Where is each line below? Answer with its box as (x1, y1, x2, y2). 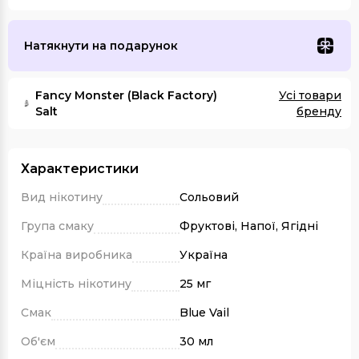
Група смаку (21, 219, 94, 234)
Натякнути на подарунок (24, 38, 178, 54)
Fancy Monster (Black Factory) (35, 88, 217, 103)
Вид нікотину (21, 190, 103, 205)
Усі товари (279, 88, 341, 103)
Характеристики (21, 161, 139, 177)
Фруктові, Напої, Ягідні (179, 219, 318, 234)
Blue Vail (179, 305, 229, 321)
